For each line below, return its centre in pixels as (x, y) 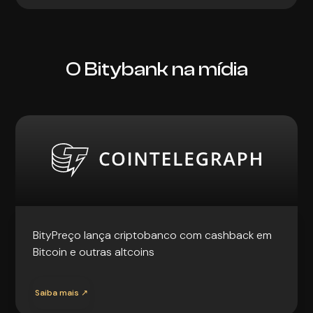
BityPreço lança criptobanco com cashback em (153, 235)
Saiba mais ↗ (62, 292)
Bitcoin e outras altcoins (94, 252)
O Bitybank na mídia (156, 69)
